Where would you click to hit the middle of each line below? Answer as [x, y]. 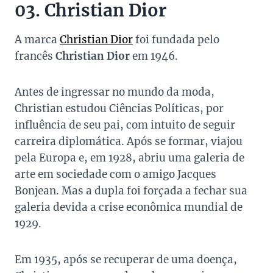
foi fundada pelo [176, 40]
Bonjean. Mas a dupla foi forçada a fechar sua [131, 191]
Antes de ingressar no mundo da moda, [115, 92]
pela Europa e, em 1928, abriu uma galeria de [129, 158]
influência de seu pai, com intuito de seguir [125, 125]
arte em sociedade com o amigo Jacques [115, 175]
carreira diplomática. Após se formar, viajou [129, 142]
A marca [37, 40]
